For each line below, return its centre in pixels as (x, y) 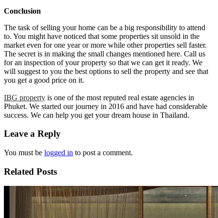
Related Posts (30, 171)
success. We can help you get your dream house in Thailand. (97, 115)
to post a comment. (103, 153)
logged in (59, 153)
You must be (24, 153)
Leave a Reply (32, 134)
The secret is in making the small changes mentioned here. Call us (105, 54)
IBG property (25, 97)
